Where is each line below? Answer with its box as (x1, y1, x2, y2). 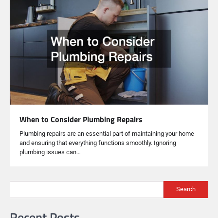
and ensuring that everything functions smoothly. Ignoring (19, 139, 176, 146)
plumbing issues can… (19, 148, 81, 156)
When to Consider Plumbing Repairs (19, 113, 143, 125)
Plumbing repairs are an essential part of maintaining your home (19, 129, 194, 137)
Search (176, 185, 196, 193)
